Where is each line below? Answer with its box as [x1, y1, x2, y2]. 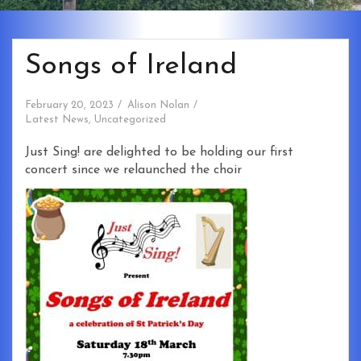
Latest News [25, 114, 89, 126]
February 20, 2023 [25, 100, 114, 111]
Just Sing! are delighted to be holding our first [25, 146, 293, 160]
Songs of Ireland [25, 52, 237, 81]
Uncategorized [94, 114, 166, 126]
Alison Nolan [127, 100, 189, 111]
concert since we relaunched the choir [25, 164, 242, 177]
